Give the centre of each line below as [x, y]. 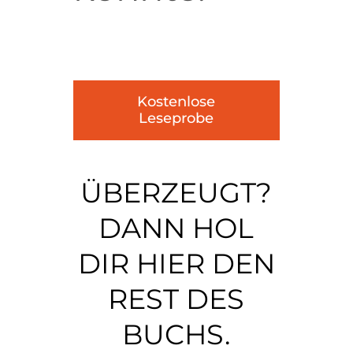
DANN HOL [176, 229]
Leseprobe [176, 118]
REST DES [176, 299]
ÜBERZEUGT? [176, 193]
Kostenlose [176, 101]
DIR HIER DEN [176, 264]
